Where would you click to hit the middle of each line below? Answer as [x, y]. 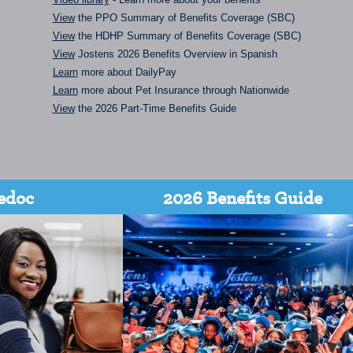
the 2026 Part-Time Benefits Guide [155, 108]
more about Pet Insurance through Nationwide [183, 90]
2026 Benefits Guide [242, 197]
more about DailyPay [127, 72]
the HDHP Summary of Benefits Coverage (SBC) [188, 35]
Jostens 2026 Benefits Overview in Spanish [176, 54]
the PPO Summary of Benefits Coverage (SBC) [184, 17]
